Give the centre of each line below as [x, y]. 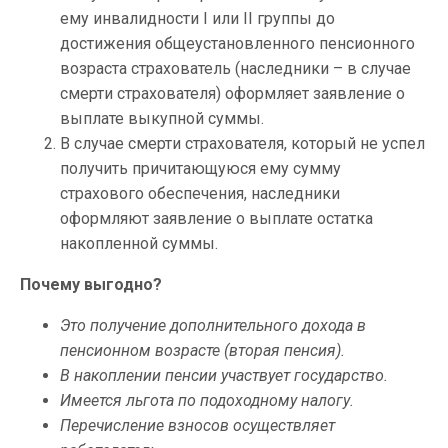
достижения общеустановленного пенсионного [237, 43]
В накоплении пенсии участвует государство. [224, 375]
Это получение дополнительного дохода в [213, 325]
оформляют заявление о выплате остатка [216, 218]
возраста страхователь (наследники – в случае [235, 68]
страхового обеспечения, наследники [200, 193]
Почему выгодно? [91, 284]
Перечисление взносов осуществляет [197, 425]
